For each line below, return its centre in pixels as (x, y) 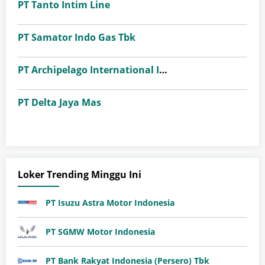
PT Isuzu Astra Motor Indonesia (110, 202)
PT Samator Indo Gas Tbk (77, 37)
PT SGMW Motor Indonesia (100, 231)
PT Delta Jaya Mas (59, 102)
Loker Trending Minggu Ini (80, 174)
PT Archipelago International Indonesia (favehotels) (163, 70)
